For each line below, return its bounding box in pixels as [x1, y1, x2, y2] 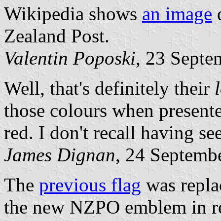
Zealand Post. [4, 25, 110, 46]
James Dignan [4, 144, 115, 165]
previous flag [39, 174, 141, 195]
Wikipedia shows [4, 2, 142, 24]
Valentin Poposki [4, 47, 136, 69]
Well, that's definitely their [4, 77, 215, 99]
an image [142, 2, 212, 24]
